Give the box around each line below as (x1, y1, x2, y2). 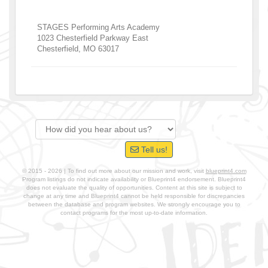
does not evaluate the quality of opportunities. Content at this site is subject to (26, 184, 242, 191)
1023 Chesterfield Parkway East (37, 33, 148, 42)
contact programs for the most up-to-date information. (60, 209, 208, 216)
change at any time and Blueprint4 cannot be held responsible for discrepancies (23, 192, 245, 199)
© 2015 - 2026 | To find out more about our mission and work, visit (22, 167, 206, 174)
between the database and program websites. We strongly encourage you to (28, 200, 240, 208)
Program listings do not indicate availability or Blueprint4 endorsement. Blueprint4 (22, 175, 246, 182)
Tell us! (139, 144, 167, 154)
